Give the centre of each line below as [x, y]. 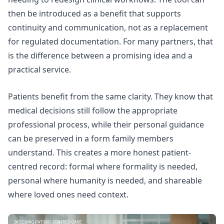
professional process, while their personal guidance [106, 124]
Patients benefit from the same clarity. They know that [110, 96]
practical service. [39, 70]
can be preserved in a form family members [91, 138]
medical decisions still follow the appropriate [93, 110]
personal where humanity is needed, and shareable [105, 180]
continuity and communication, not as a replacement [108, 28]
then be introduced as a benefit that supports [94, 14]
